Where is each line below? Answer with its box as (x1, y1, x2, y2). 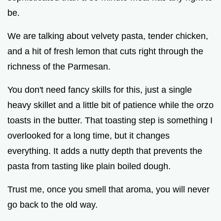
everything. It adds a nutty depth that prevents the (7, 146, 202, 156)
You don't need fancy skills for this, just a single (7, 84, 192, 95)
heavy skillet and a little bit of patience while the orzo (7, 100, 214, 110)
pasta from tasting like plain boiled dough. (7, 161, 171, 171)
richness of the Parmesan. (7, 61, 110, 72)
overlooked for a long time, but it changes (7, 130, 170, 141)
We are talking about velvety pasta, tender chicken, (7, 31, 208, 41)
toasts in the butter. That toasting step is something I (7, 115, 213, 125)
